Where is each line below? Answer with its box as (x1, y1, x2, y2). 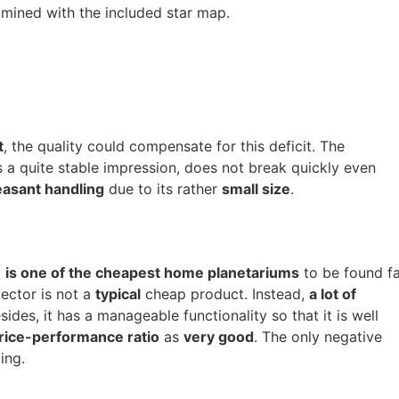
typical (95, 285, 141, 303)
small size (222, 180, 290, 198)
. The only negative (254, 328, 382, 346)
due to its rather (104, 180, 222, 198)
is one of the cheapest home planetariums (5, 264, 299, 281)
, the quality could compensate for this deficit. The (4, 137, 345, 155)
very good (183, 328, 254, 346)
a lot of (309, 285, 356, 303)
